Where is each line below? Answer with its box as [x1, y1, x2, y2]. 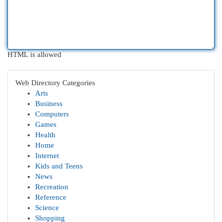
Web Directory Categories [15, 79, 95, 87]
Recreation [35, 183, 68, 191]
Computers [35, 110, 69, 118]
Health [35, 131, 55, 139]
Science [35, 204, 59, 212]
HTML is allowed [7, 51, 61, 58]
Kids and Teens [35, 162, 83, 170]
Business [35, 100, 62, 108]
